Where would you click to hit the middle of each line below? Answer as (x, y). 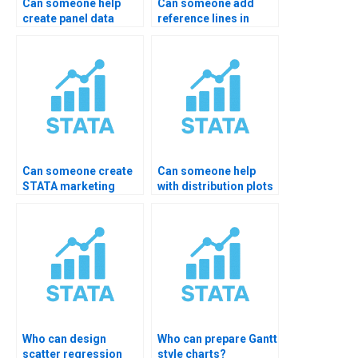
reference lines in (203, 18)
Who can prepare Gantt (217, 338)
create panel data (68, 18)
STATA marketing (69, 186)
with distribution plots (215, 186)
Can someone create (78, 171)
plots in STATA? (64, 33)
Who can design (64, 338)
